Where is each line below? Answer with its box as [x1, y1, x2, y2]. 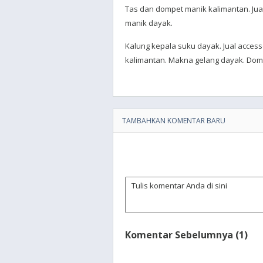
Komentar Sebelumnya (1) [125, 228, 248, 241]
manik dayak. [125, 18, 173, 28]
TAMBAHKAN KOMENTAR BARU [122, 116, 225, 126]
